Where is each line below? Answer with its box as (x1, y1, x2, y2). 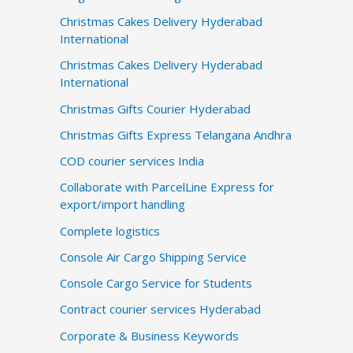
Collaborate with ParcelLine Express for (60, 179, 274, 195)
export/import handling (60, 196, 185, 213)
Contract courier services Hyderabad (60, 301, 261, 318)
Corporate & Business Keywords (60, 327, 239, 344)
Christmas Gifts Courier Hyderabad (60, 100, 251, 117)
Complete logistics (60, 222, 160, 239)
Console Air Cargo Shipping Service (60, 248, 247, 265)
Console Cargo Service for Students (60, 275, 252, 292)
